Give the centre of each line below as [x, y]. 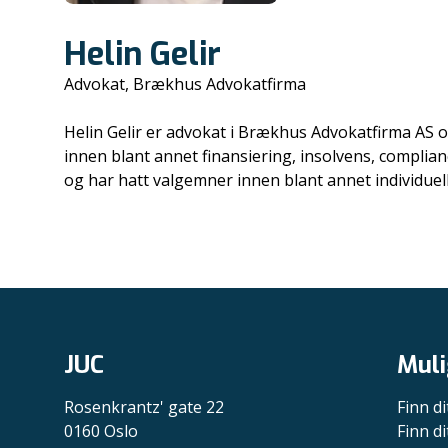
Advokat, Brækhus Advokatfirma [185, 84]
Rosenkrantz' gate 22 [144, 407]
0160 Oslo [101, 431]
